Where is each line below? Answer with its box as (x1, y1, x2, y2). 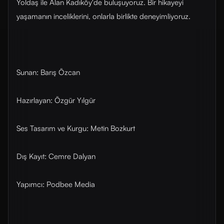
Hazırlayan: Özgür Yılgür (16, 95, 95, 105)
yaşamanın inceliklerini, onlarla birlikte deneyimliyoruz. (16, 11, 190, 21)
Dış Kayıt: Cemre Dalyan (16, 151, 95, 161)
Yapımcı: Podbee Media (16, 179, 95, 189)
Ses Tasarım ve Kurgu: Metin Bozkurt (16, 123, 135, 133)
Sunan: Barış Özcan (16, 67, 80, 77)
